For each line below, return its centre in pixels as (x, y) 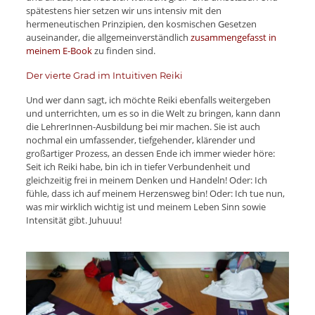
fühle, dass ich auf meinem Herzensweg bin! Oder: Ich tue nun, (155, 193)
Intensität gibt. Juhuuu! (73, 220)
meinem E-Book (59, 50)
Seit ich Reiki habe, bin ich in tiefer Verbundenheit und (138, 166)
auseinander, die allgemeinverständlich (108, 37)
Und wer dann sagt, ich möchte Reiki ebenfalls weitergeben (148, 99)
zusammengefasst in (233, 37)
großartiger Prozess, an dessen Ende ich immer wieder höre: (150, 153)
